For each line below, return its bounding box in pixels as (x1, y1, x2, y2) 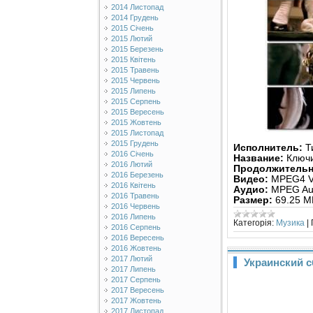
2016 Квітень (111, 181, 156, 189)
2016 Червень (111, 202, 160, 210)
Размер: (233, 194, 272, 205)
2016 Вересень (111, 233, 164, 242)
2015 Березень (111, 45, 163, 53)
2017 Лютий (111, 254, 152, 263)
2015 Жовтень (111, 118, 161, 126)
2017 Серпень (111, 275, 161, 284)
